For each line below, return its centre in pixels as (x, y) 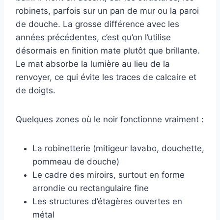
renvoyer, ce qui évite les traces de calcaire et (106, 77)
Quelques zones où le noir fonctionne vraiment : (110, 120)
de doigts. (36, 91)
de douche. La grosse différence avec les (97, 24)
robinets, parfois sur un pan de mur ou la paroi (107, 11)
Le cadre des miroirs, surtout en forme (109, 175)
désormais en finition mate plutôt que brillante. (108, 51)
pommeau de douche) (76, 162)
